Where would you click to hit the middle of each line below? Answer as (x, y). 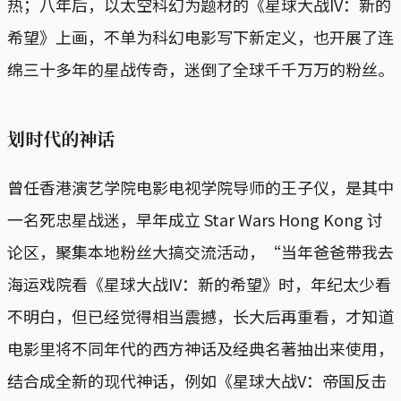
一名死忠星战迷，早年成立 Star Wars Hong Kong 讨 (195, 219)
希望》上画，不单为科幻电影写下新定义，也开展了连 (200, 36)
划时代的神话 (61, 138)
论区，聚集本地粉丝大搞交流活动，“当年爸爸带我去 (200, 251)
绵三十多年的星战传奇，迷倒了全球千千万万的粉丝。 (200, 68)
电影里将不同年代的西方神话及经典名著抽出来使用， (200, 348)
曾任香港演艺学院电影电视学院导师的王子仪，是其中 (200, 187)
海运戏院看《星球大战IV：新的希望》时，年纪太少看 (199, 283)
